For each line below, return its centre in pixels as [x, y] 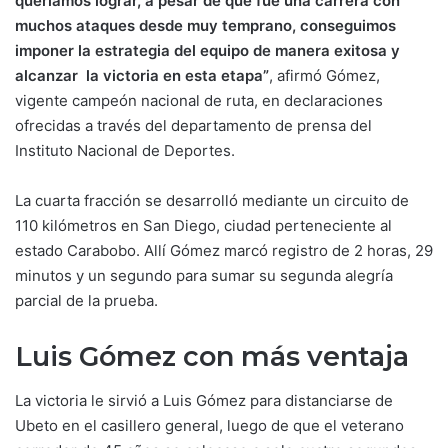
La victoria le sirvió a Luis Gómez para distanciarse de [204, 400]
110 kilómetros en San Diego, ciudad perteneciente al [203, 225]
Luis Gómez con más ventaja [212, 356]
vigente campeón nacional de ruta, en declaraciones [199, 100]
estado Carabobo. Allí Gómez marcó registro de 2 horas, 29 [224, 250]
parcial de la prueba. [86, 300]
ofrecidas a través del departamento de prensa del [193, 125]
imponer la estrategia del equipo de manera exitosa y [207, 50]
